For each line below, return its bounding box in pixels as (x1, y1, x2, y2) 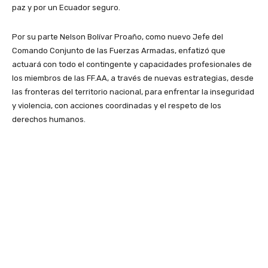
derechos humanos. (12, 114, 86, 124)
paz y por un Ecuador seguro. (12, 2, 120, 12)
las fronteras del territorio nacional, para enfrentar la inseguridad (12, 87, 254, 96)
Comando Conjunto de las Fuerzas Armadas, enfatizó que (12, 45, 226, 55)
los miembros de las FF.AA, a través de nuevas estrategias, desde (12, 73, 254, 83)
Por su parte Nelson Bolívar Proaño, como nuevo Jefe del (12, 32, 223, 41)
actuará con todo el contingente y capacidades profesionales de (12, 59, 252, 69)
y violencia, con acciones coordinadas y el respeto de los (12, 100, 221, 110)
